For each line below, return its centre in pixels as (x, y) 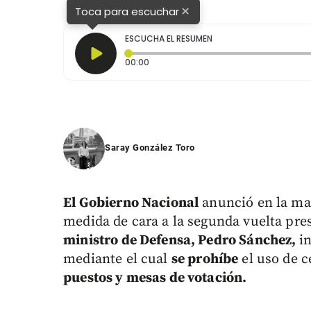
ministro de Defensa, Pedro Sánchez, (181, 241)
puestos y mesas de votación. (155, 278)
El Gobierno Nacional (131, 203)
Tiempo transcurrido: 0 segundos (220, 62)
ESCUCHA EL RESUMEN (169, 39)
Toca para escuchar (127, 11)
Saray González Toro (150, 148)
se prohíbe (205, 260)
